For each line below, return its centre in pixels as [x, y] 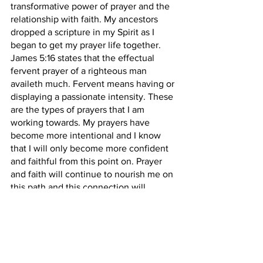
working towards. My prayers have [81, 122]
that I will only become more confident [91, 148]
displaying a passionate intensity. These [93, 97]
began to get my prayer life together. [87, 45]
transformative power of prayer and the [91, 6]
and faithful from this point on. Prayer [87, 161]
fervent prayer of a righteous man [80, 71]
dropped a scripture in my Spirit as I [84, 32]
